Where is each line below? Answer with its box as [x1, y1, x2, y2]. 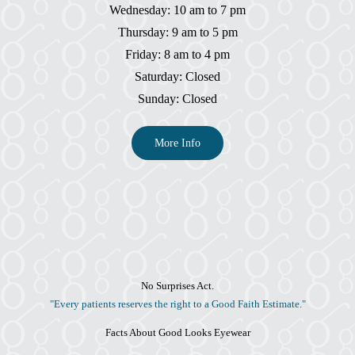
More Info [155, 137, 200, 150]
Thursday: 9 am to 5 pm [117, 25, 238, 40]
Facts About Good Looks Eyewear [105, 326, 250, 339]
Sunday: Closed [138, 92, 217, 106]
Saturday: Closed [135, 70, 220, 84]
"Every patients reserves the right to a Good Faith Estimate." [49, 298, 306, 311]
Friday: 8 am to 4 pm [125, 48, 230, 62]
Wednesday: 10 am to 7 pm [109, 3, 246, 17]
